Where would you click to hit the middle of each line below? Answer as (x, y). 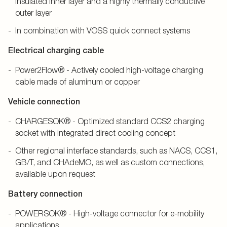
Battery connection (46, 194)
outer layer (33, 13)
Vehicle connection (44, 102)
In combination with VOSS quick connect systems (103, 30)
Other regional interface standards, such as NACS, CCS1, (116, 150)
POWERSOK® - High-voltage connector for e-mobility (110, 213)
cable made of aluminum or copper (78, 82)
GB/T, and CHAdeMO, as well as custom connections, (110, 162)
